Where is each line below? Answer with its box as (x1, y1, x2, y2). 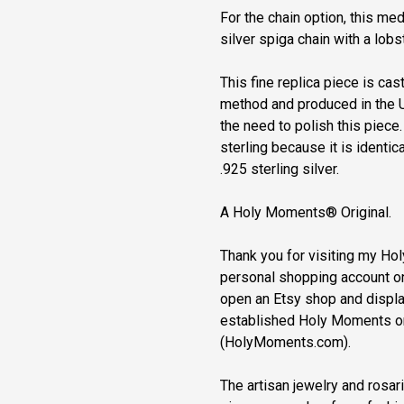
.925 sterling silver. (220, 160, 339, 178)
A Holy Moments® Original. (220, 203, 391, 221)
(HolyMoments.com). (220, 333, 351, 351)
